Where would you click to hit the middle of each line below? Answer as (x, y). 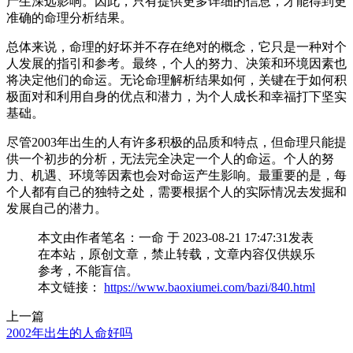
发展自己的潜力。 (57, 208)
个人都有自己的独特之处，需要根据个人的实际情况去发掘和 (176, 191)
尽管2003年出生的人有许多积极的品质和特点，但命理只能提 (176, 142)
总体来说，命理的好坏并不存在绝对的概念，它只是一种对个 (176, 46)
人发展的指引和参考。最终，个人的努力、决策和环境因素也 (176, 63)
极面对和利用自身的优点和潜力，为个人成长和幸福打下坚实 (176, 96)
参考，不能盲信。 (88, 270)
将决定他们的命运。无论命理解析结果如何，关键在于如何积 (176, 80)
